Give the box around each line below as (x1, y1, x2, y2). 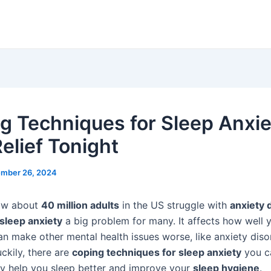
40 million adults (41, 199, 119, 211)
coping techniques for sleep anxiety (72, 246, 241, 258)
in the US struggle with (119, 199, 230, 211)
